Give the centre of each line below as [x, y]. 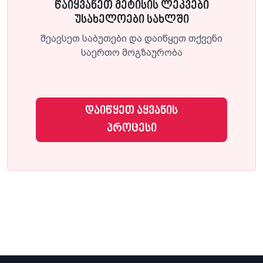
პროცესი [131, 128]
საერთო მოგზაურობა [131, 52]
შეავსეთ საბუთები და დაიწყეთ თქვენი [131, 38]
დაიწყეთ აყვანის [131, 111]
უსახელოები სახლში [131, 20]
